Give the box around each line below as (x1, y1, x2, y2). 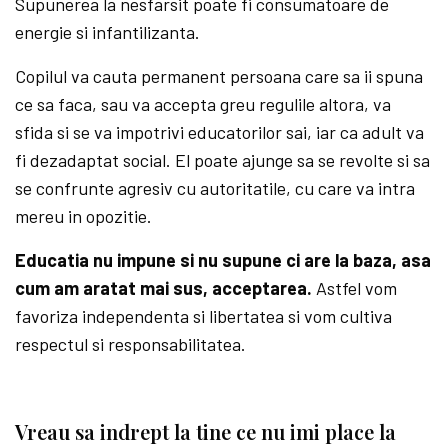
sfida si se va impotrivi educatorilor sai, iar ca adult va (15, 120, 425, 143)
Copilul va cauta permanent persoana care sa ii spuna (15, 64, 424, 87)
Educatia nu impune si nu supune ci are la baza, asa (15, 248, 432, 271)
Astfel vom (312, 276, 398, 299)
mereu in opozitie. (15, 204, 153, 227)
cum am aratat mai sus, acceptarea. (15, 276, 313, 299)
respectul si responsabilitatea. (15, 332, 247, 355)
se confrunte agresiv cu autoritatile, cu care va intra (15, 176, 416, 199)
